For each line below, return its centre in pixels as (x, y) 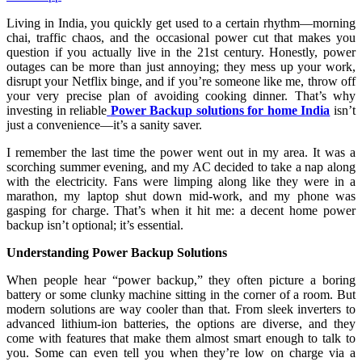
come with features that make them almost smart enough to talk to (181, 338)
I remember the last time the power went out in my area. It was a (181, 152)
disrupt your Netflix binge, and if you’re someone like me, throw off (181, 81)
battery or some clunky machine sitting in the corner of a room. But (181, 294)
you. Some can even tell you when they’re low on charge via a (181, 352)
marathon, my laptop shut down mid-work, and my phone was (181, 196)
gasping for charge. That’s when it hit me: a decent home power (181, 210)
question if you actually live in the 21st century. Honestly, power (181, 52)
